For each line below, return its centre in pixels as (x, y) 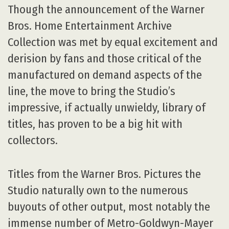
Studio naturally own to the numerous (98, 190)
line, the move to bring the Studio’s (91, 91)
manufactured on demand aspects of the (105, 75)
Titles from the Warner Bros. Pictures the (104, 174)
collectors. (33, 140)
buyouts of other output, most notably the (109, 207)
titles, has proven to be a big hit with (95, 124)
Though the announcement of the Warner (106, 9)
